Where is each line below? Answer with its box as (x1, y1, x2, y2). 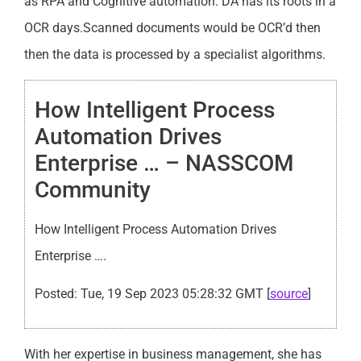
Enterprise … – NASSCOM (35, 149, 293, 176)
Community (35, 176, 151, 203)
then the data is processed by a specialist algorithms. (24, 47, 326, 63)
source (270, 286, 308, 302)
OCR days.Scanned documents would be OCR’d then (24, 20, 321, 36)
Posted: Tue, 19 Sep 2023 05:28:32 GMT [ (35, 286, 270, 302)
